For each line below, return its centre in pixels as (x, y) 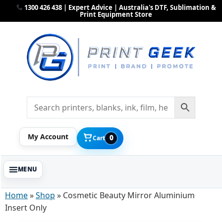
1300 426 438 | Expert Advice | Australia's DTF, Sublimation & (120, 7)
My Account (48, 136)
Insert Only (26, 207)
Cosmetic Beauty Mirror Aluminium (129, 195)
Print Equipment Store (116, 14)
